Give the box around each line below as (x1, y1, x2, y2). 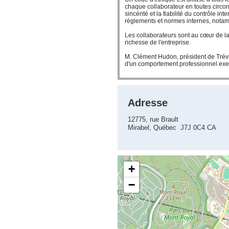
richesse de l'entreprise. (125, 39, 191, 46)
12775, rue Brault (128, 116, 178, 123)
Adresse (128, 97, 168, 108)
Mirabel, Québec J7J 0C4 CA (128, 124, 216, 131)
